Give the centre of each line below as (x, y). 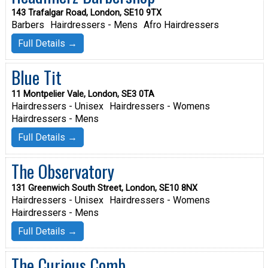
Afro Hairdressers (181, 25)
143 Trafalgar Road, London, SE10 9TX (86, 13)
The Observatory (63, 171)
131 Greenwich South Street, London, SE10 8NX (104, 188)
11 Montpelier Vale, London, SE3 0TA (83, 94)
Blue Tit (36, 77)
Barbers (28, 25)
